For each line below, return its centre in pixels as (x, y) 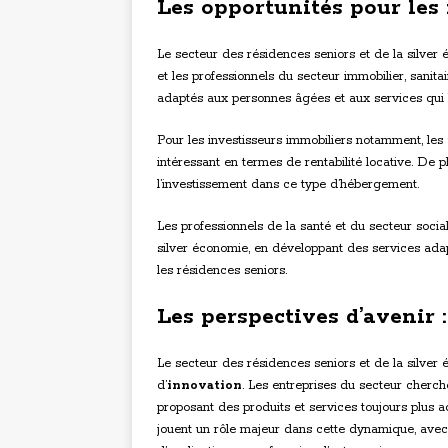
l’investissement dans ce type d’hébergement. (288, 185)
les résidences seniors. (222, 271)
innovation (204, 386)
